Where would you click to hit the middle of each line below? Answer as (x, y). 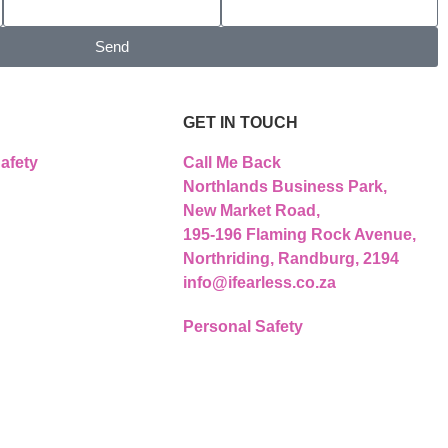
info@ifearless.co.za (260, 283)
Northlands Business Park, (285, 187)
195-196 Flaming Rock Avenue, (300, 235)
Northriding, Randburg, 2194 (291, 259)
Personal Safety (243, 327)
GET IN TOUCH (241, 123)
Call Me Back (232, 163)
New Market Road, (252, 211)
